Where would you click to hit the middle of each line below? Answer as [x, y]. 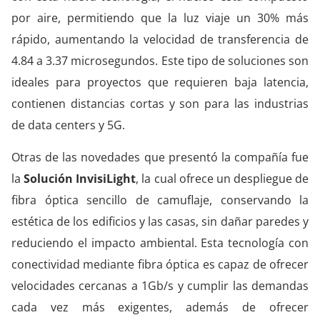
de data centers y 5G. [68, 125]
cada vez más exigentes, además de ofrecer [160, 307]
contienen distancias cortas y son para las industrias [160, 104]
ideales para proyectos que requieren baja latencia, [160, 82]
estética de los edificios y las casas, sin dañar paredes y [160, 221]
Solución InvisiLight [80, 178]
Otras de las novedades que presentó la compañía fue [160, 157]
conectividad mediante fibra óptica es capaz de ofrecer [160, 264]
